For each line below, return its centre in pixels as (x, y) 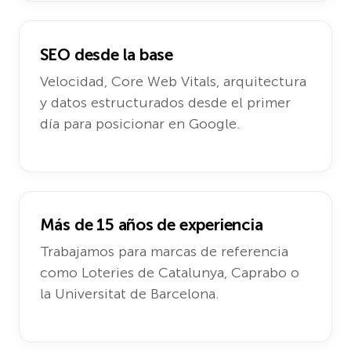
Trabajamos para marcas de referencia (164, 252)
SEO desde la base (107, 54)
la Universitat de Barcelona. (129, 294)
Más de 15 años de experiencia (151, 224)
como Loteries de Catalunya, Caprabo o (169, 273)
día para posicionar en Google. (140, 124)
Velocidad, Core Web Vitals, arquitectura (173, 82)
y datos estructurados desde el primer (165, 103)
